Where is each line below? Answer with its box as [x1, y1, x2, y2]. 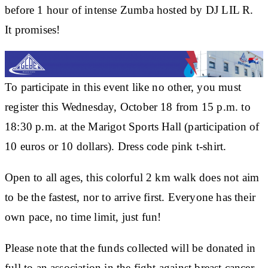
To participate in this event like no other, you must [5, 80, 241, 93]
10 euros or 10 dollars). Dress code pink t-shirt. [5, 139, 227, 153]
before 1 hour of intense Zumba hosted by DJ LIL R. [5, 3, 254, 16]
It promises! [5, 23, 60, 36]
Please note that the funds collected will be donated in [5, 241, 256, 254]
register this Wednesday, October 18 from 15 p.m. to [5, 100, 251, 113]
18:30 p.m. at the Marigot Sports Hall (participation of [5, 120, 260, 133]
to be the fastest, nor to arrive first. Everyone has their [5, 190, 256, 203]
